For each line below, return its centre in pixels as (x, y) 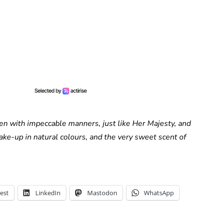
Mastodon (102, 193)
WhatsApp (159, 193)
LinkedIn (48, 193)
